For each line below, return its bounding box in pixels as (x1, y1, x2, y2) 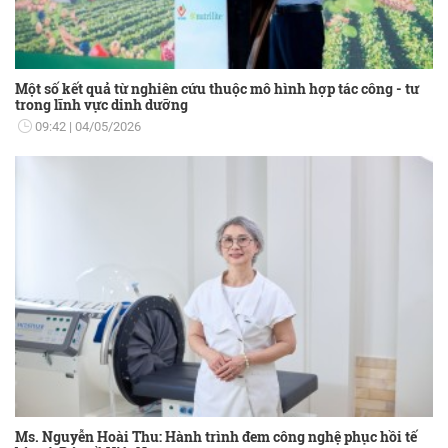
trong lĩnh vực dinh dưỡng (15, 94, 188, 114)
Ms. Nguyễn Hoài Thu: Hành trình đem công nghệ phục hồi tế (15, 426, 417, 446)
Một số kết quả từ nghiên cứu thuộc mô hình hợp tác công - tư (15, 78, 419, 98)
